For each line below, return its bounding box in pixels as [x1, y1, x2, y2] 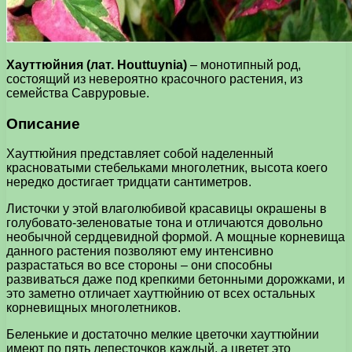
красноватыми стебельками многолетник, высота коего [6, 161, 328, 175]
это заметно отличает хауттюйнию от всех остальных [6, 287, 315, 301]
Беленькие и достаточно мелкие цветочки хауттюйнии [6, 328, 319, 342]
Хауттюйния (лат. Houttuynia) [6, 57, 187, 71]
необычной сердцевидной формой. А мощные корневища [6, 230, 345, 244]
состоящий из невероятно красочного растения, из [6, 71, 302, 86]
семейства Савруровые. [6, 86, 149, 100]
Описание [6, 115, 80, 132]
